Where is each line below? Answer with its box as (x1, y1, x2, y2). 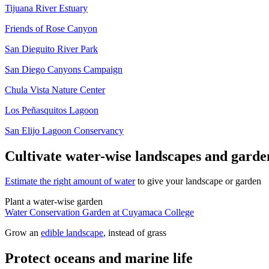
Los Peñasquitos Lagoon (5, 104, 98, 115)
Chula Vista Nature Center (5, 84, 105, 95)
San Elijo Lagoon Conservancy (5, 125, 124, 136)
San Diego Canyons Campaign (5, 64, 122, 74)
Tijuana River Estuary (5, 2, 88, 13)
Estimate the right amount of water (5, 176, 135, 187)
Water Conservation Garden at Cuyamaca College (5, 207, 194, 218)
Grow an (5, 228, 41, 238)
